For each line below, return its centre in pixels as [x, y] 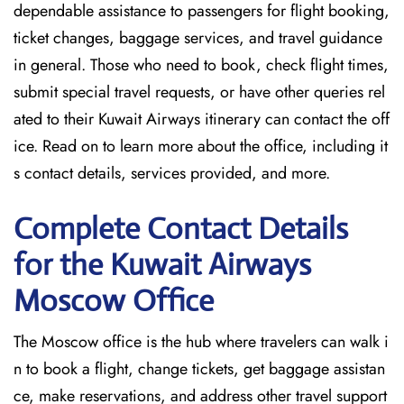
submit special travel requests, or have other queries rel [199, 92]
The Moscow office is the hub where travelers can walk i [201, 342]
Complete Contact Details [181, 229]
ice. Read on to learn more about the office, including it [201, 146]
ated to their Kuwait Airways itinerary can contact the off [202, 119]
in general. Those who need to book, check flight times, [201, 65]
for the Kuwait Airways [162, 265]
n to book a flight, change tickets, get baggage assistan [199, 369]
